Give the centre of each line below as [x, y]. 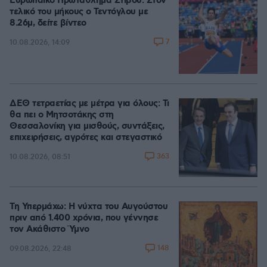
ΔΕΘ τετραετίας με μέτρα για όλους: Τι [89, 104]
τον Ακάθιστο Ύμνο [49, 229]
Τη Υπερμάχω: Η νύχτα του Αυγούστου [89, 207]
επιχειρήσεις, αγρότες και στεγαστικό [86, 138]
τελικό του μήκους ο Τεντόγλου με [79, 12]
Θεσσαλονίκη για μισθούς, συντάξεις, [87, 126]
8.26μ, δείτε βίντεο [48, 23]
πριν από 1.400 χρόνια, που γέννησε [84, 218]
